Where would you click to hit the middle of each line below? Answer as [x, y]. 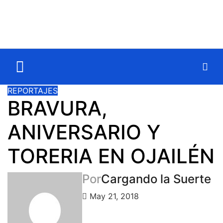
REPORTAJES [33, 91]
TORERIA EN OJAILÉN [111, 156]
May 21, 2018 [113, 196]
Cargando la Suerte [156, 179]
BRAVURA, [57, 108]
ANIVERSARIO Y [84, 132]
